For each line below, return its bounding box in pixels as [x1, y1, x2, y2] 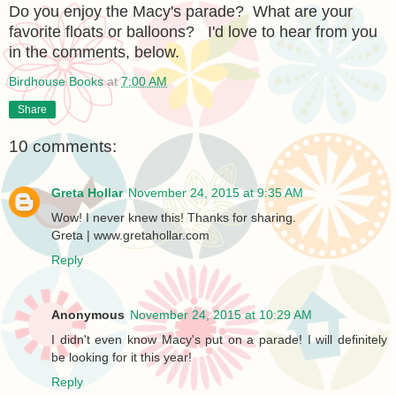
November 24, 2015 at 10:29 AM [130, 307, 312, 322]
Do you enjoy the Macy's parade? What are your [9, 2, 353, 20]
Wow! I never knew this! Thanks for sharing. [51, 209, 296, 225]
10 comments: [9, 137, 117, 156]
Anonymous [51, 307, 125, 322]
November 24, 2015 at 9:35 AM [128, 185, 303, 200]
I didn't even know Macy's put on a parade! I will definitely [51, 331, 387, 346]
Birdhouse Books [9, 73, 103, 88]
